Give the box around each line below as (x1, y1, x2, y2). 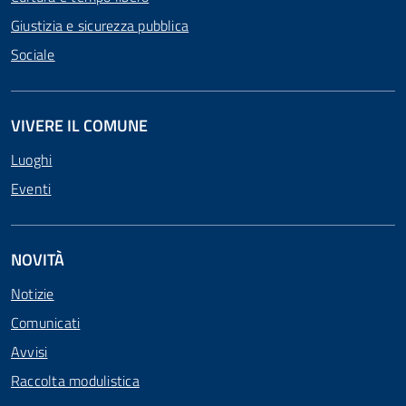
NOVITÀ (11, 247, 64, 272)
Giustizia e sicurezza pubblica (11, 14, 189, 36)
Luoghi (11, 149, 53, 170)
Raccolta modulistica (11, 370, 140, 391)
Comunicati (11, 312, 81, 333)
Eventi (11, 178, 52, 199)
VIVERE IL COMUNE (11, 113, 148, 138)
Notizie (11, 283, 54, 304)
